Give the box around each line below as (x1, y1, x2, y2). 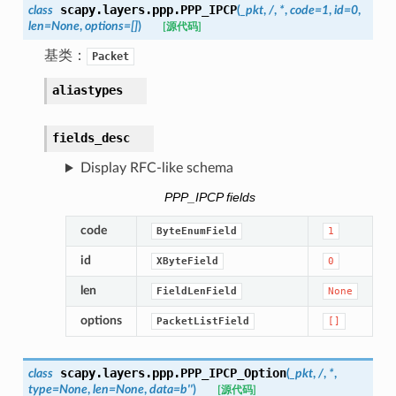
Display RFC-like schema (80, 161, 233, 176)
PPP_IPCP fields (164, 190, 256, 204)
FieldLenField (156, 285, 237, 297)
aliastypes (51, 83, 123, 98)
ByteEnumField (156, 225, 237, 237)
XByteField (156, 255, 218, 267)
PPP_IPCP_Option (179, 365, 286, 380)
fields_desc (51, 131, 130, 146)
